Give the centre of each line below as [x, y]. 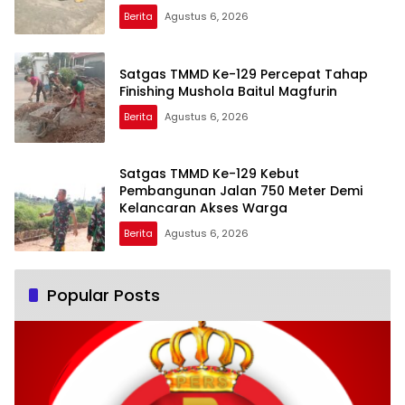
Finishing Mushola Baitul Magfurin [228, 91]
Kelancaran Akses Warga [203, 208]
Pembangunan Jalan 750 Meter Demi [241, 191]
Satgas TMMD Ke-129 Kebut [209, 174]
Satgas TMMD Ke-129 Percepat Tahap [244, 74]
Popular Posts [104, 295]
